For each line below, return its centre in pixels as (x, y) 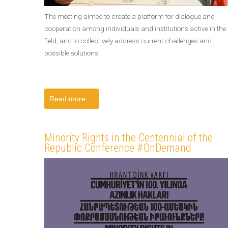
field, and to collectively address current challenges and (128, 41)
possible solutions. (72, 53)
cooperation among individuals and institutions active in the (135, 28)
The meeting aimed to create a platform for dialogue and (130, 16)
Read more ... (72, 99)
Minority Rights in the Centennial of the (129, 138)
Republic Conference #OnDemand (118, 148)
